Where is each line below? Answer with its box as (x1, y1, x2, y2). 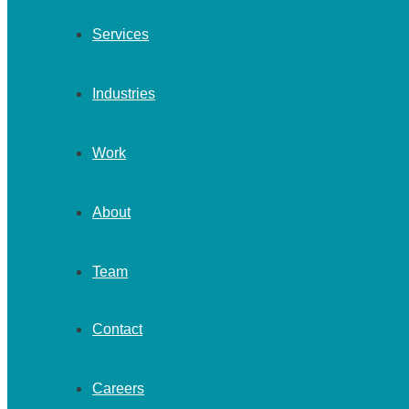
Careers (92, 380, 145, 396)
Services (92, 26, 150, 42)
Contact (92, 320, 143, 337)
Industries (92, 85, 156, 101)
